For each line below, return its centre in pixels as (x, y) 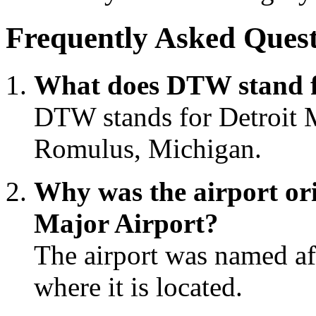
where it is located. (138, 286)
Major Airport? (126, 223)
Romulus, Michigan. (148, 148)
